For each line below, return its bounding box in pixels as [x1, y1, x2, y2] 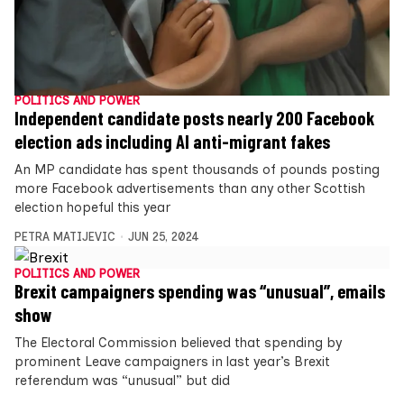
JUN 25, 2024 [127, 229, 199, 243]
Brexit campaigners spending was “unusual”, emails [14, 280, 385, 302]
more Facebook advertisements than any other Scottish [14, 179, 365, 197]
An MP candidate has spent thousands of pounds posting [14, 161, 380, 178]
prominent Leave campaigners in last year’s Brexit [14, 353, 330, 370]
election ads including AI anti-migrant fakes [14, 130, 330, 152]
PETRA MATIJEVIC [14, 229, 115, 243]
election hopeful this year [14, 198, 170, 216]
